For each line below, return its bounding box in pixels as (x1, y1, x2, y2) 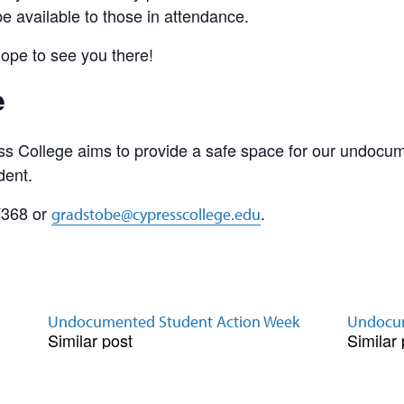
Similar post (47, 328, 133, 352)
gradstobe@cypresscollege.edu (51, 204, 261, 225)
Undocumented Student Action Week (47, 311, 299, 332)
